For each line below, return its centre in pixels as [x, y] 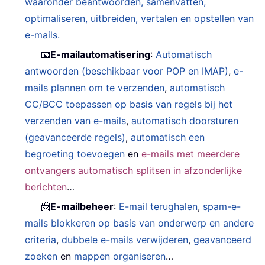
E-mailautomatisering [101, 54]
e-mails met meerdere [191, 153]
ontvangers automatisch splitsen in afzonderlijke [134, 170]
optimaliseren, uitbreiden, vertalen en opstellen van [140, 18]
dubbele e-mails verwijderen [125, 239]
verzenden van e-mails [76, 120]
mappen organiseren [120, 256]
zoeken [41, 256]
